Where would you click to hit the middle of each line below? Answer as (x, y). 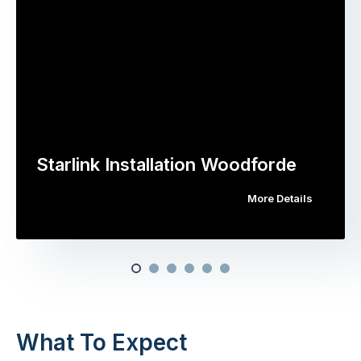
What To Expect (102, 342)
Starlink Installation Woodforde (166, 164)
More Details (280, 198)
